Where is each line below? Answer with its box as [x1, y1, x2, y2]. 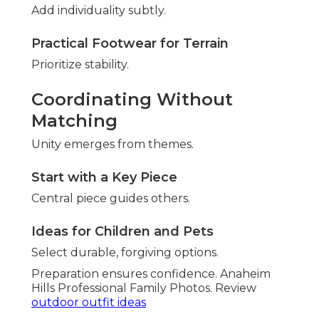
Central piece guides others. [31, 192, 190, 206]
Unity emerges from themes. [31, 137, 194, 152]
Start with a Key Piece [31, 169, 177, 186]
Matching [31, 110, 117, 132]
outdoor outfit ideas [31, 296, 146, 310]
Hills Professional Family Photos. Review [31, 281, 256, 296]
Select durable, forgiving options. [31, 246, 219, 260]
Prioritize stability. [31, 58, 129, 72]
